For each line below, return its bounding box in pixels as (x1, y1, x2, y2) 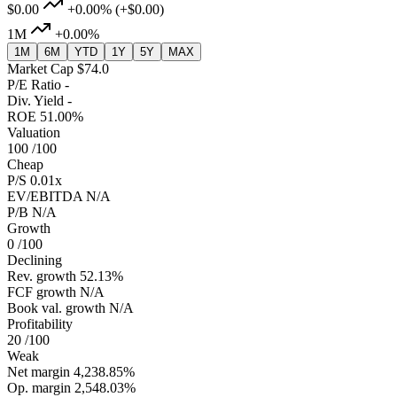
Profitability (7, 316, 73, 332)
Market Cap (7, 61, 74, 77)
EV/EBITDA (7, 189, 82, 205)
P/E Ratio (7, 77, 61, 93)
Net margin (7, 364, 70, 380)
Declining (7, 253, 62, 269)
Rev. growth (7, 269, 76, 284)
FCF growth (7, 284, 76, 300)
